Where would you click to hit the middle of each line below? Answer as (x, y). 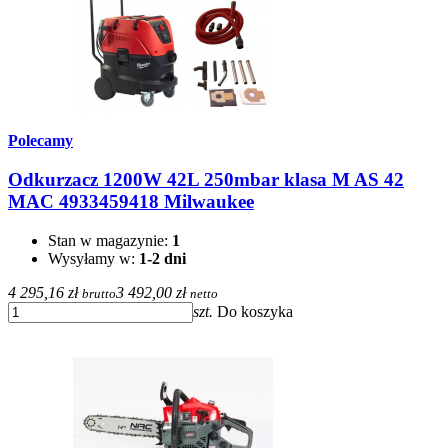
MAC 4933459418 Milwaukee (131, 202)
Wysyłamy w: (93, 258)
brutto (99, 293)
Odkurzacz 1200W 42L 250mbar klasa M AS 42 (206, 180)
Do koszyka (255, 311)
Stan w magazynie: (110, 240)
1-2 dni (162, 258)
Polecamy (40, 141)
